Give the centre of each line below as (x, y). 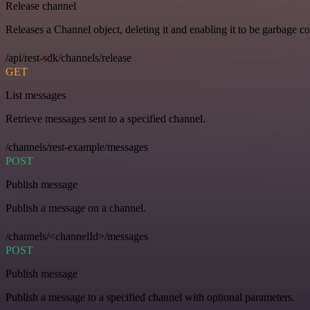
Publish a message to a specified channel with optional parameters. (150, 298)
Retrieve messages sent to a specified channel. (106, 119)
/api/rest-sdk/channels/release (69, 58)
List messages (36, 95)
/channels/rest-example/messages (77, 147)
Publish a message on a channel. (76, 208)
